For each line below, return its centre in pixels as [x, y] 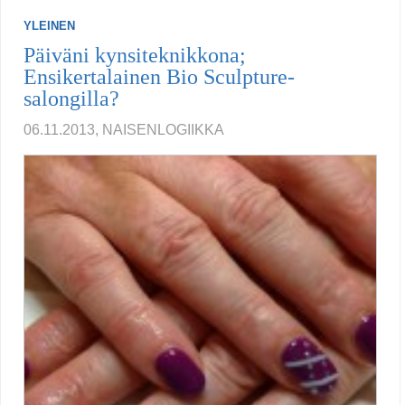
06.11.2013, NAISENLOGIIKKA [124, 130]
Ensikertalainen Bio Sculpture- [159, 77]
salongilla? [71, 99]
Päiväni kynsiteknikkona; [135, 56]
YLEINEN [49, 26]
